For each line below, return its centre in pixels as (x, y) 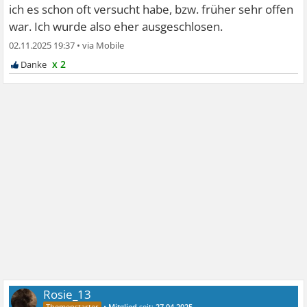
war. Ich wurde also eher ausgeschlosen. (116, 27)
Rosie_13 (67, 295)
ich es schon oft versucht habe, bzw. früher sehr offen (151, 10)
